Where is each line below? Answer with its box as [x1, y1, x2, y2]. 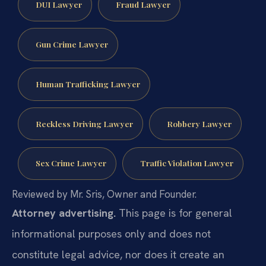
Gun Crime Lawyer [35, 38, 108, 49]
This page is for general [116, 206, 232, 220]
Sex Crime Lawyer [35, 157, 106, 169]
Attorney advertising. [12, 206, 116, 220]
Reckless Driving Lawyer [35, 118, 133, 129]
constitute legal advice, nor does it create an [12, 248, 224, 262]
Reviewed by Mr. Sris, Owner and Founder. [12, 188, 197, 201]
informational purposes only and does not [12, 227, 211, 241]
